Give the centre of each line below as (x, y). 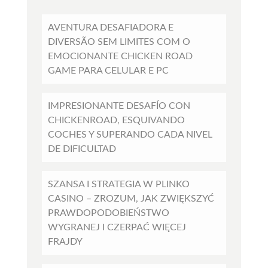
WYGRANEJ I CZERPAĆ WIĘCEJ (117, 228)
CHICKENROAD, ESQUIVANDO (116, 121)
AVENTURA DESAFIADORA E (110, 28)
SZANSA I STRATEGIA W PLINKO (118, 185)
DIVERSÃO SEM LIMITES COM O (119, 42)
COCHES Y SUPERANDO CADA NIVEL (130, 135)
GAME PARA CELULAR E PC (108, 71)
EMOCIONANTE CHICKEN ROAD (120, 57)
